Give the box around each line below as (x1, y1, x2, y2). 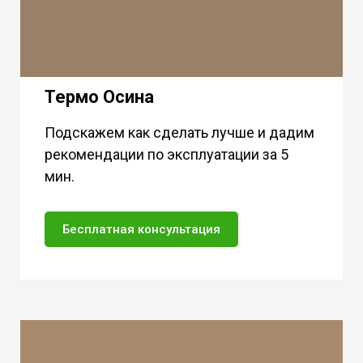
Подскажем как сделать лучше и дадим (45, 123, 314, 141)
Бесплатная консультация (62, 221, 220, 237)
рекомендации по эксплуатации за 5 (45, 145, 288, 163)
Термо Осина (45, 86, 154, 107)
